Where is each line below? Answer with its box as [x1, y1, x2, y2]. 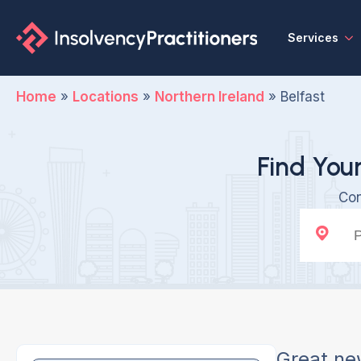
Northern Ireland [155, 89, 264, 105]
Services [287, 31, 338, 44]
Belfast [280, 89, 325, 105]
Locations [73, 89, 139, 105]
